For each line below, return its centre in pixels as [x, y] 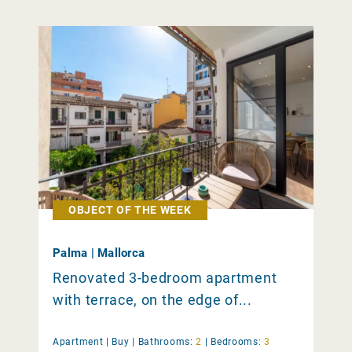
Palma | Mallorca [99, 253]
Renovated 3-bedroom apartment [165, 278]
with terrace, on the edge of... [152, 300]
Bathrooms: [165, 342]
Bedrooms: [236, 342]
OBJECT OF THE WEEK [130, 210]
